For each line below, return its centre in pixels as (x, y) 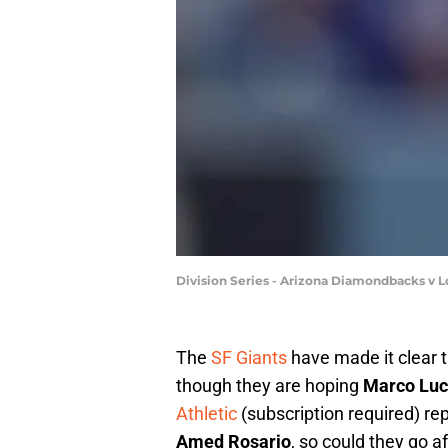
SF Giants (249, 358)
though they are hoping (269, 386)
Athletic (206, 414)
